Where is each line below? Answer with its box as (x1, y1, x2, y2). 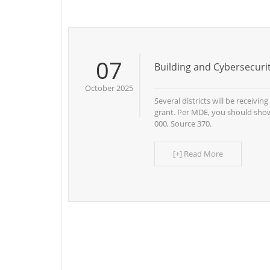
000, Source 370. (154, 118, 213, 129)
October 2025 (85, 83, 133, 93)
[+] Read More (173, 148, 223, 159)
